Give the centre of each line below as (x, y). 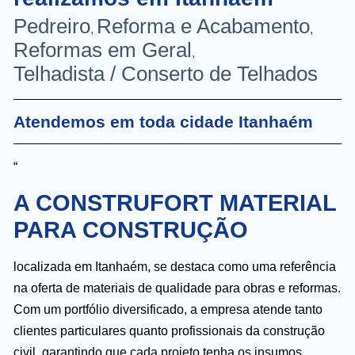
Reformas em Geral (103, 50)
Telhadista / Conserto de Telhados (166, 74)
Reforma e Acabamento (203, 27)
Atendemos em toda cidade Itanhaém (163, 122)
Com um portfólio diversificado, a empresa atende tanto (168, 309)
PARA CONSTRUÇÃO (131, 229)
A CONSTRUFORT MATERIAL (175, 202)
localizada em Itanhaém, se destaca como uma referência (175, 266)
